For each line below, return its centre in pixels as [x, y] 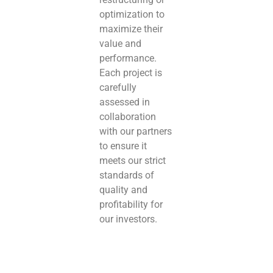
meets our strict [133, 160]
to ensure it [123, 146]
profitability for [131, 204]
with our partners [136, 131]
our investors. [129, 219]
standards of [127, 175]
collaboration [128, 116]
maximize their [131, 29]
